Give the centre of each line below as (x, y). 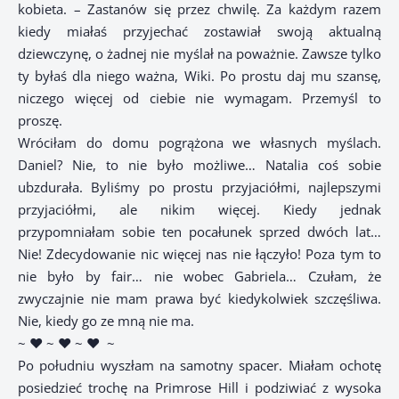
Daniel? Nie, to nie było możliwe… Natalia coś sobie (199, 165)
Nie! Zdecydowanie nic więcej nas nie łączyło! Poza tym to (199, 254)
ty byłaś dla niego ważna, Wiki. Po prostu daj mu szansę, (199, 76)
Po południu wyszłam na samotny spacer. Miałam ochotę (199, 366)
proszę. (40, 121)
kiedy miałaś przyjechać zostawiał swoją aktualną (199, 32)
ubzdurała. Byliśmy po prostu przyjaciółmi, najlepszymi (199, 187)
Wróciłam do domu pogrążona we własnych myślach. (199, 143)
